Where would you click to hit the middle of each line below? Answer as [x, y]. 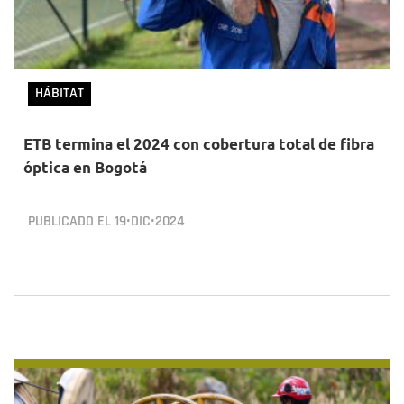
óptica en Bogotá [85, 167]
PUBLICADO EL [71, 221]
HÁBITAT [60, 93]
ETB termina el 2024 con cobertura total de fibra [199, 144]
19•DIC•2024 [150, 221]
